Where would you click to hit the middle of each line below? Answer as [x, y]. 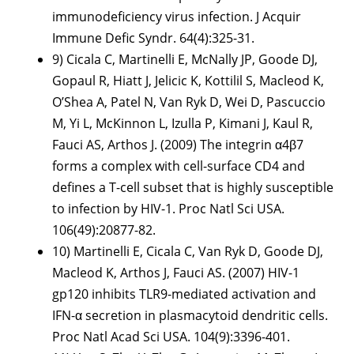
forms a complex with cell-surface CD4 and [179, 166]
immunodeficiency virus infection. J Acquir [177, 17]
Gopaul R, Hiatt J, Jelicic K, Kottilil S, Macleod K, [188, 81]
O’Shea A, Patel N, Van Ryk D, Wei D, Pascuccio [189, 102]
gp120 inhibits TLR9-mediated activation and [184, 294]
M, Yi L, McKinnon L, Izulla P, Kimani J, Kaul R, [183, 124]
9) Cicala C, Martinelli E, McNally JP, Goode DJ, [185, 60]
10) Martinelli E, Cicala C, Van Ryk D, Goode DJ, [188, 252]
